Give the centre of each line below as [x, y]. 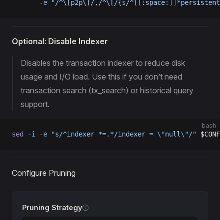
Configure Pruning [44, 173]
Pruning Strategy [52, 207]
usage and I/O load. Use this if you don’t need [101, 77]
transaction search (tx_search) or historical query [107, 90]
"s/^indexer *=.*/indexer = [102, 134]
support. [35, 104]
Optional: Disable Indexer [60, 41]
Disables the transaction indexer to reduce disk [103, 63]
